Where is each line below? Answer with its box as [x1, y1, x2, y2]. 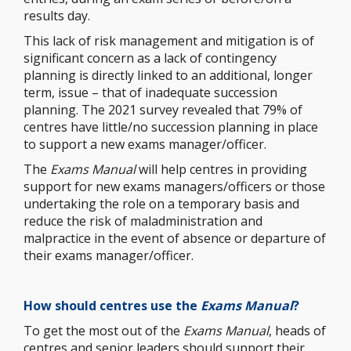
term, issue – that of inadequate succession [24, 84, 277, 101]
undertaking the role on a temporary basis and [24, 195, 299, 212]
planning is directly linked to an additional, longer [24, 67, 313, 84]
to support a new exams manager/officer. [24, 136, 266, 153]
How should [24, 297, 100, 314]
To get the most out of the [24, 322, 183, 339]
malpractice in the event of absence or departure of [24, 230, 326, 247]
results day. [24, 7, 90, 24]
